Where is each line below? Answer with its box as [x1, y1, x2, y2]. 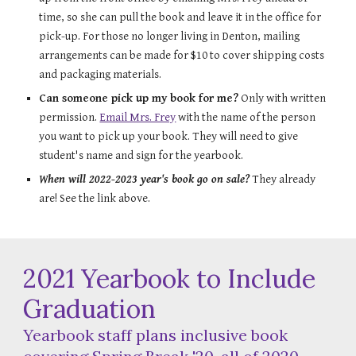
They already [250, 172, 316, 187]
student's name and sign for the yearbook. [39, 149, 244, 163]
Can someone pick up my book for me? [39, 91, 239, 106]
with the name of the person [178, 110, 316, 125]
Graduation [23, 292, 157, 325]
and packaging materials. [39, 68, 164, 82]
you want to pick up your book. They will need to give [39, 130, 299, 144]
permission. [39, 110, 100, 125]
